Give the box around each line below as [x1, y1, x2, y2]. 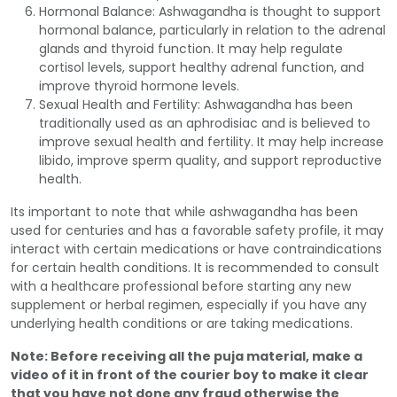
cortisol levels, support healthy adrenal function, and [39, 58, 364, 76]
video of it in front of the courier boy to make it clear [11, 365, 369, 384]
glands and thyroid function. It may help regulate [39, 39, 343, 58]
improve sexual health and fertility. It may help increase [39, 132, 384, 151]
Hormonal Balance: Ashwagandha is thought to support [39, 2, 381, 20]
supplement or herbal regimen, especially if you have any [11, 295, 367, 314]
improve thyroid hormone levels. [39, 76, 239, 95]
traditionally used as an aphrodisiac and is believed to [39, 113, 370, 132]
